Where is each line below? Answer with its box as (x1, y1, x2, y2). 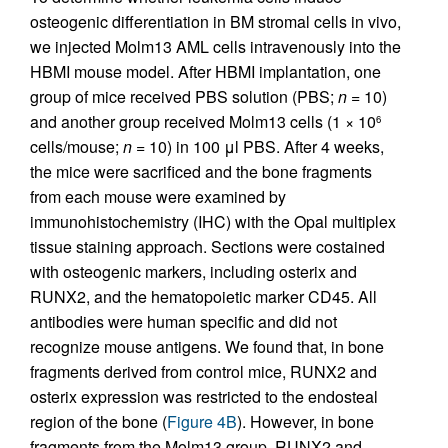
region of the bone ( (30, 410, 167, 434)
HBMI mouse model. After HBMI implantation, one (30, 60, 381, 84)
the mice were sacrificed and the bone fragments (30, 160, 372, 184)
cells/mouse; (30, 135, 123, 159)
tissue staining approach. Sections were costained (30, 235, 385, 259)
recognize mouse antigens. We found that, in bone (30, 335, 384, 359)
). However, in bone (237, 410, 374, 434)
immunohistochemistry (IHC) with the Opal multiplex (30, 210, 396, 234)
